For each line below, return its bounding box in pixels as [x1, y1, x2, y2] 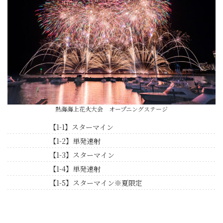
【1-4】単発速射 [49, 163, 101, 174]
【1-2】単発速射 [49, 135, 101, 146]
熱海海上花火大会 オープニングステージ [55, 104, 168, 113]
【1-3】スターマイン [49, 149, 114, 160]
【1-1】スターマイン [49, 121, 113, 132]
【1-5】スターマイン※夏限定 [49, 177, 142, 188]
